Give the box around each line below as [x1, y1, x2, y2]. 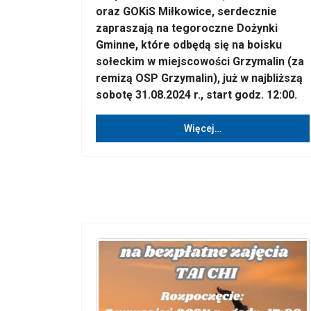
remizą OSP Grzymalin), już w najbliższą [96, 72, 303, 85]
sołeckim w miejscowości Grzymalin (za [96, 55, 304, 68]
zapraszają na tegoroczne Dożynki [96, 22, 278, 35]
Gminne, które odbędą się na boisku [96, 38, 282, 51]
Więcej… [184, 122, 221, 134]
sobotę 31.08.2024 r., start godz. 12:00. [96, 88, 297, 101]
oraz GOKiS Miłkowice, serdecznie [96, 5, 277, 18]
